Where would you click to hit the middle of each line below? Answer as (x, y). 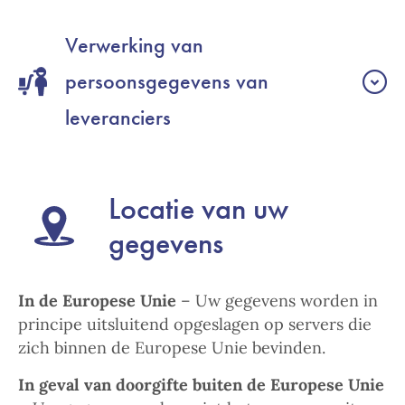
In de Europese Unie (97, 301)
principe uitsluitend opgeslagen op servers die (195, 324)
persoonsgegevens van (167, 81)
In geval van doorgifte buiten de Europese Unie (201, 385)
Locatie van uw (198, 208)
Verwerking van (134, 45)
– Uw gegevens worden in (277, 301)
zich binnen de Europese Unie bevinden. (172, 348)
